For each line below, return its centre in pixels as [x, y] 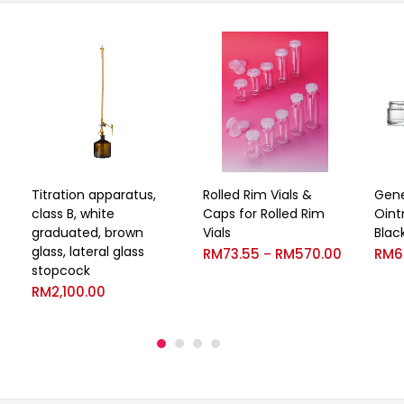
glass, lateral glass [88, 251]
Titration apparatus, [94, 194]
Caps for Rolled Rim [264, 213]
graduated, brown [87, 232]
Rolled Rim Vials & [257, 194]
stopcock [61, 270]
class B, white [73, 213]
